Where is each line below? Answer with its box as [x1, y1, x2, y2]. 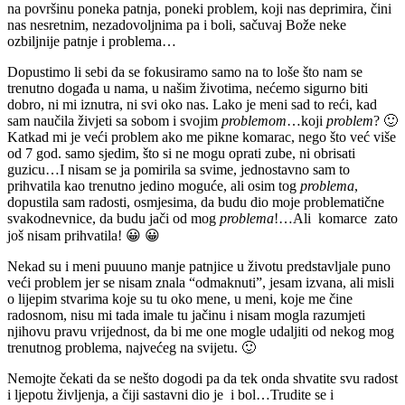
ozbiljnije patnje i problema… [7, 33, 176, 49]
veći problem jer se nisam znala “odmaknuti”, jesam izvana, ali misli [7, 274, 394, 290]
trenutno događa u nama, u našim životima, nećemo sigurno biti [7, 80, 368, 96]
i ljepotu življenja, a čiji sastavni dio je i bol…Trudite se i [7, 386, 334, 402]
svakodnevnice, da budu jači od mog [7, 210, 216, 226]
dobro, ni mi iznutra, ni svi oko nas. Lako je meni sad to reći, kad [7, 96, 377, 112]
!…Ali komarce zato [274, 210, 398, 226]
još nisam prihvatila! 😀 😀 [7, 227, 160, 243]
